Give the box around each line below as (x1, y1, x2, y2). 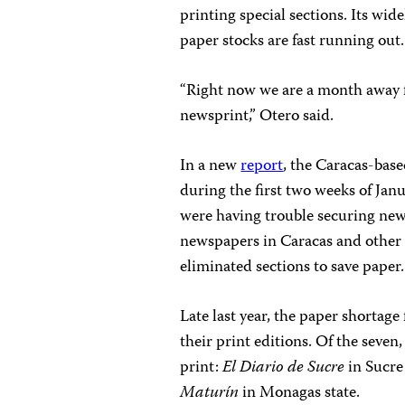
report (240, 153, 284, 180)
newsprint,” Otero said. (180, 103, 334, 130)
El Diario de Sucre (222, 354, 345, 381)
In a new (180, 153, 241, 180)
